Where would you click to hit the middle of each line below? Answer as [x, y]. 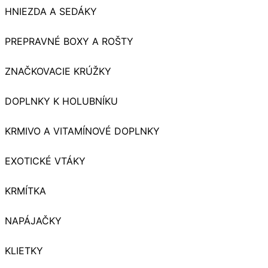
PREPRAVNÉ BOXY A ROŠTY [69, 42]
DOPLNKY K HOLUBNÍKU [61, 101]
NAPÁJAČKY [33, 221]
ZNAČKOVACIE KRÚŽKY [58, 71]
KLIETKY [24, 251]
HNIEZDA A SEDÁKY [51, 12]
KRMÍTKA [25, 191]
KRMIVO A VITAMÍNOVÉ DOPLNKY [82, 131]
